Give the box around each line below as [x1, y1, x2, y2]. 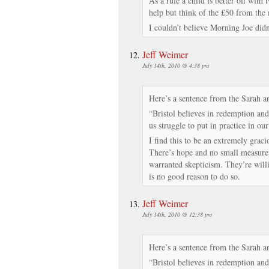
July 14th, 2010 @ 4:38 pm [142, 61, 209, 70]
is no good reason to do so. [149, 170, 240, 182]
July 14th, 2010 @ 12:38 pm [142, 210, 212, 219]
